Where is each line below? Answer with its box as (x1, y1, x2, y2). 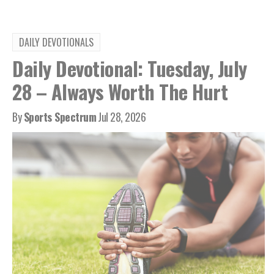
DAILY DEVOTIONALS (19, 35, 94, 50)
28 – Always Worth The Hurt (12, 77, 228, 106)
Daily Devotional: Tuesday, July (12, 54, 247, 83)
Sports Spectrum (23, 109, 96, 125)
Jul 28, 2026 (98, 109, 146, 125)
